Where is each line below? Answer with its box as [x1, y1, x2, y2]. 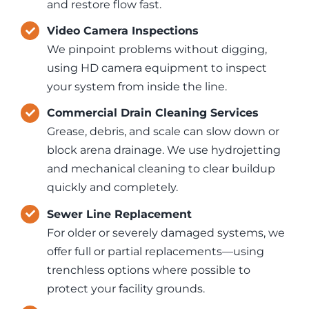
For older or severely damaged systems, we [47, 226, 286, 239]
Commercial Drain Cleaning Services [47, 106, 259, 120]
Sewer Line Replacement [47, 207, 192, 221]
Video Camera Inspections [47, 24, 199, 38]
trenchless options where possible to [47, 263, 251, 277]
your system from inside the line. [47, 80, 228, 94]
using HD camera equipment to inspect [47, 61, 268, 75]
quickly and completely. [47, 181, 179, 195]
